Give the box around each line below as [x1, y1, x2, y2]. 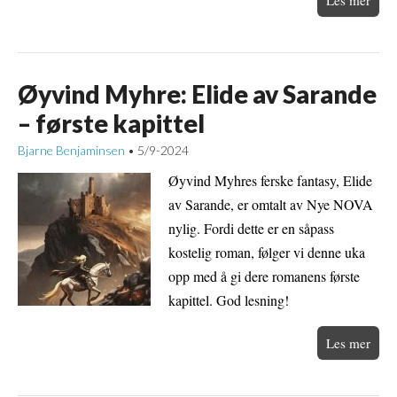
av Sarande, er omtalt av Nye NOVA [168, 194, 373, 214]
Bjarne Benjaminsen [18, 143, 125, 159]
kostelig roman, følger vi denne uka [168, 242, 365, 261]
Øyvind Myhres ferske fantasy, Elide [168, 170, 372, 190]
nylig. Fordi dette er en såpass [168, 218, 334, 237]
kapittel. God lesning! [168, 290, 289, 309]
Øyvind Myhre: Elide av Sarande [18, 79, 377, 110]
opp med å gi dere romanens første [168, 266, 360, 285]
